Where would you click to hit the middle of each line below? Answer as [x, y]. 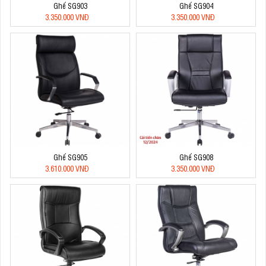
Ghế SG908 [196, 157]
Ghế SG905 [70, 157]
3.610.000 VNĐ [67, 168]
